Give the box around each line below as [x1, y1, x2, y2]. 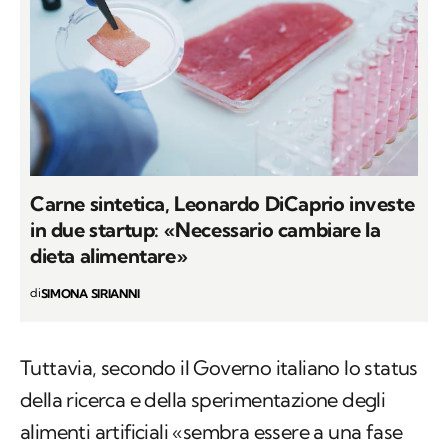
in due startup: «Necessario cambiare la [30, 217, 381, 243]
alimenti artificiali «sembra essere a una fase [20, 419, 403, 445]
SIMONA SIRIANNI [40, 286, 140, 302]
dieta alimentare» [30, 243, 188, 269]
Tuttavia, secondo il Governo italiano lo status [20, 355, 418, 381]
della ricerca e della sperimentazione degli [20, 387, 386, 413]
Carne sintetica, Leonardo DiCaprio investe [30, 191, 415, 217]
